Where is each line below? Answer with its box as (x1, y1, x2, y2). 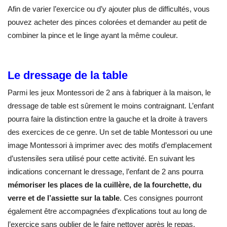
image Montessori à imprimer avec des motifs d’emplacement (8, 141, 212, 150)
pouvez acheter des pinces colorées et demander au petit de (8, 17, 207, 26)
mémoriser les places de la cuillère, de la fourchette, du (8, 180, 202, 190)
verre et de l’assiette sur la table (8, 194, 120, 203)
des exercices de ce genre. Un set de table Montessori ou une (8, 128, 212, 137)
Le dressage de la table (8, 69, 128, 82)
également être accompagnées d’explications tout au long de (8, 207, 207, 216)
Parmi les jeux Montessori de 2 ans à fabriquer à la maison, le (8, 88, 211, 97)
